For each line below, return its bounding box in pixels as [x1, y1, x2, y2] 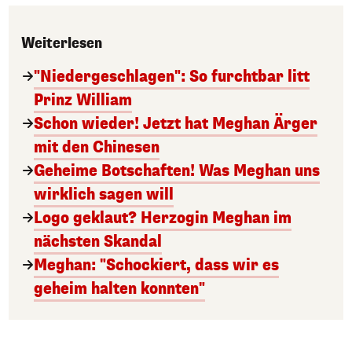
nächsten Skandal [34, 231, 162, 253]
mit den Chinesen [34, 137, 159, 159]
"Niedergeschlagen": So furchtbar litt [34, 66, 310, 88]
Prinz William [34, 90, 132, 112]
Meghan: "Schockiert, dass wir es [34, 255, 279, 277]
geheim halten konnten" [34, 278, 205, 300]
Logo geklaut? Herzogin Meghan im [34, 207, 291, 229]
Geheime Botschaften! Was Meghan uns [34, 160, 320, 182]
